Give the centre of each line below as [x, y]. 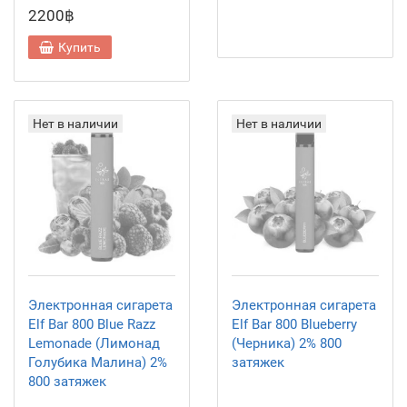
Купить [79, 47]
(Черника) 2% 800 [287, 343]
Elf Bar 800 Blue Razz [92, 324]
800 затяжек [67, 382]
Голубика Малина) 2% [98, 362]
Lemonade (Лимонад [94, 343]
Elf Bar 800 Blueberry [294, 324]
